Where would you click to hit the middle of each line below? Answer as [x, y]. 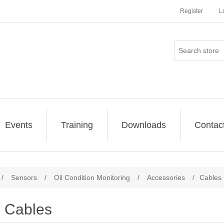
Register [191, 11]
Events [19, 125]
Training [77, 125]
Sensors [24, 177]
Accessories [166, 177]
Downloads [144, 125]
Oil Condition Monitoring [92, 177]
